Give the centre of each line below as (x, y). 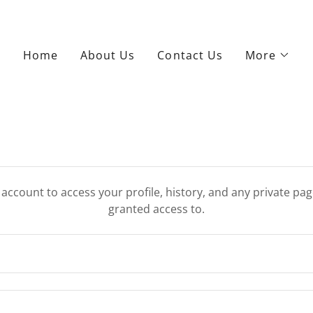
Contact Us (190, 55)
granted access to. (156, 209)
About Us (108, 55)
